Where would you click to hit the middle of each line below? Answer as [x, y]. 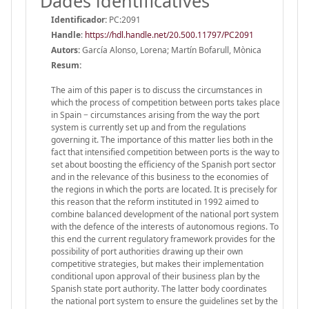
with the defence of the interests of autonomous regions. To [165, 226]
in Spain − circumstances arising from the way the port [155, 114]
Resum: [66, 65]
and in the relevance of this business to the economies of [160, 177]
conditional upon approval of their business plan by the [156, 276]
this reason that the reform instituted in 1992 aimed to [155, 201]
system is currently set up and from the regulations [149, 127]
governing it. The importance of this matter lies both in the [162, 139]
